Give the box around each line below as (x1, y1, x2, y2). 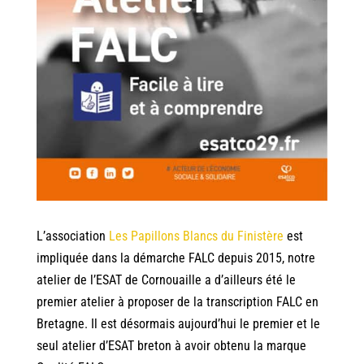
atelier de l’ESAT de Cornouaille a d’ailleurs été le (36, 272, 296, 288)
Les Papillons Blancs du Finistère (108, 228, 284, 245)
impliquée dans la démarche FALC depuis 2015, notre (36, 250, 315, 266)
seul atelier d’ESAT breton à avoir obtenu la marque (36, 338, 306, 354)
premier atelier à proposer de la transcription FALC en (36, 294, 318, 310)
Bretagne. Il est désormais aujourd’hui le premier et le (36, 316, 320, 332)
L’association (36, 228, 109, 245)
